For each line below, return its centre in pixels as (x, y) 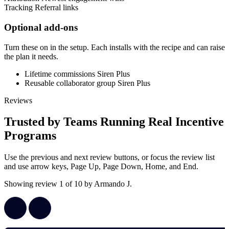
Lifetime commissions (60, 74)
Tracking (18, 8)
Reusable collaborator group (70, 83)
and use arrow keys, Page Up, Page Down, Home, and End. (101, 167)
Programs (30, 136)
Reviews (18, 100)
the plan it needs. (31, 56)
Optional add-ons (41, 27)
